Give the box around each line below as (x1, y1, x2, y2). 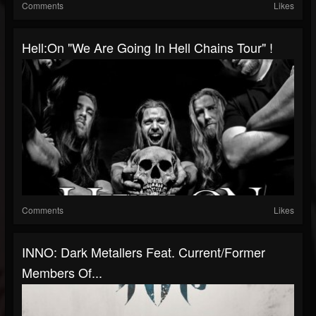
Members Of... (22, 263, 102, 281)
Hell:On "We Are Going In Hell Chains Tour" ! (22, 38, 273, 56)
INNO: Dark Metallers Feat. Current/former (22, 243, 265, 261)
